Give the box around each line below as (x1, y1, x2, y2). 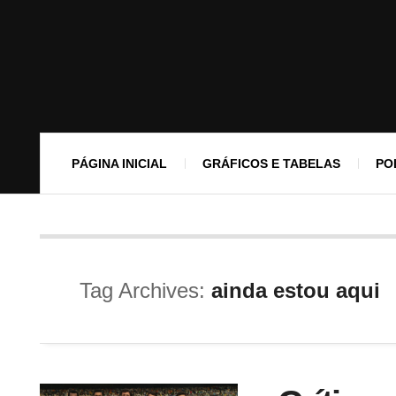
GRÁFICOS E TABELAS (202, 156, 340, 171)
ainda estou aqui (211, 278, 380, 302)
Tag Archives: (80, 278, 211, 302)
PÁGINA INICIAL (72, 156, 167, 171)
